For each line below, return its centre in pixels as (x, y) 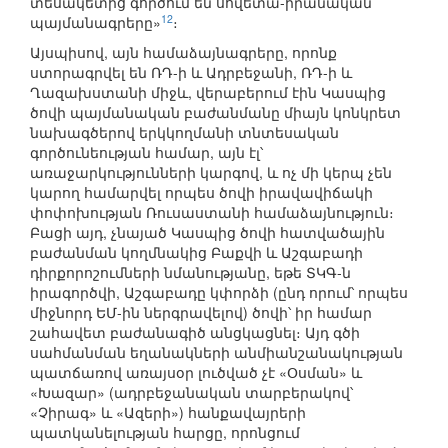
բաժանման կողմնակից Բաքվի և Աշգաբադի (196, 252)
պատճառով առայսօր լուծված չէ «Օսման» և (196, 372)
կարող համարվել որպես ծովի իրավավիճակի (201, 192)
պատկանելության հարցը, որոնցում (165, 432)
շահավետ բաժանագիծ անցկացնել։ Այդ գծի (195, 332)
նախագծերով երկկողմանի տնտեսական (184, 132)
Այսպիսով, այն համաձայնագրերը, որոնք (183, 52)
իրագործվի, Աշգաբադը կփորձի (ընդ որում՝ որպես (219, 292)
